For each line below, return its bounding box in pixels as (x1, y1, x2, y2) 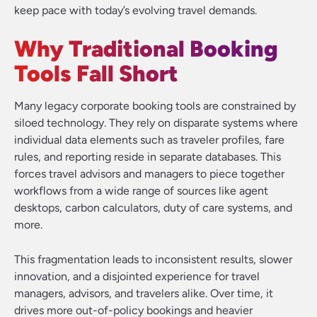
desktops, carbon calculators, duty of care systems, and (14, 201, 292, 214)
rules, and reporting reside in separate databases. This (14, 150, 281, 163)
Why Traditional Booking (14, 35, 278, 62)
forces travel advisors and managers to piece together (14, 167, 284, 180)
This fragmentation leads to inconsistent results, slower (14, 253, 292, 266)
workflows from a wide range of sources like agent (14, 184, 268, 197)
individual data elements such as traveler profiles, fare (14, 133, 284, 146)
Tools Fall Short (14, 60, 178, 87)
